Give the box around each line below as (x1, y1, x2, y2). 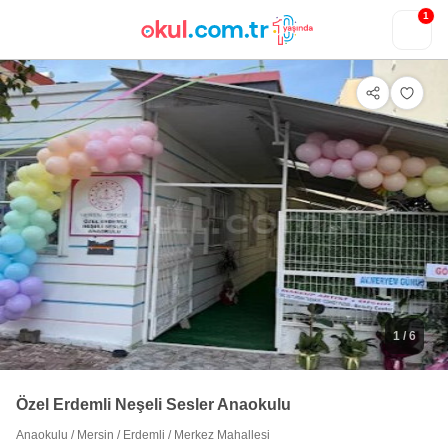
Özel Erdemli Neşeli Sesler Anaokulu (16, 396, 291, 413)
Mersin (77, 427, 114, 442)
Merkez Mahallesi (174, 427, 270, 442)
